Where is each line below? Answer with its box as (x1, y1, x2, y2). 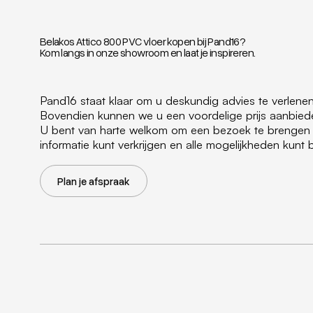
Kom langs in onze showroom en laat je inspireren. (39, 45, 256, 60)
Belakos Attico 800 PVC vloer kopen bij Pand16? (39, 34, 246, 49)
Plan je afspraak (57, 174, 130, 187)
